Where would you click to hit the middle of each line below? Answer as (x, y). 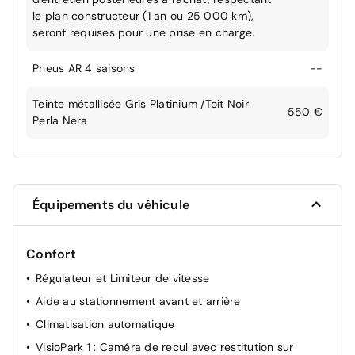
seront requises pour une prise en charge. (144, 32)
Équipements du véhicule (111, 204)
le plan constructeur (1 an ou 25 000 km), (143, 15)
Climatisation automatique (105, 324)
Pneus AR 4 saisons (84, 68)
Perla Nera (60, 120)
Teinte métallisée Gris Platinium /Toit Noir (141, 103)
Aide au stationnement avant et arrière (138, 301)
